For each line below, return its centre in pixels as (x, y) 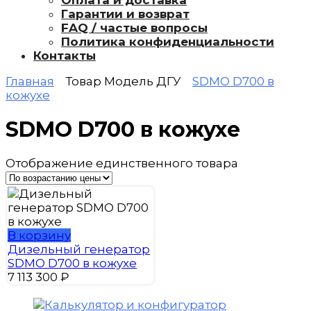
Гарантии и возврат (125, 14)
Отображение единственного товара (122, 163)
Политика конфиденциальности (168, 42)
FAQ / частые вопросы (134, 28)
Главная (30, 82)
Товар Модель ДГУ (123, 82)
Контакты (65, 56)
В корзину (39, 235)
